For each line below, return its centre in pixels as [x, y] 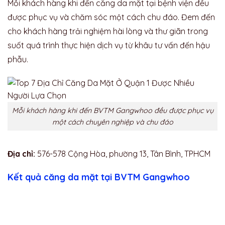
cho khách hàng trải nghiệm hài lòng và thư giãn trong [108, 31]
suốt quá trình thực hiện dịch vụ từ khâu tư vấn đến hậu [109, 45]
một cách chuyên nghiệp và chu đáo [113, 122]
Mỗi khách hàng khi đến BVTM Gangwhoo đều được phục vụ [113, 110]
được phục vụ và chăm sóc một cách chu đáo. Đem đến [111, 17]
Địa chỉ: [21, 154]
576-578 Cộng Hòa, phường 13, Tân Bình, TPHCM [123, 154]
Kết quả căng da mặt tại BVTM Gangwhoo [99, 177]
